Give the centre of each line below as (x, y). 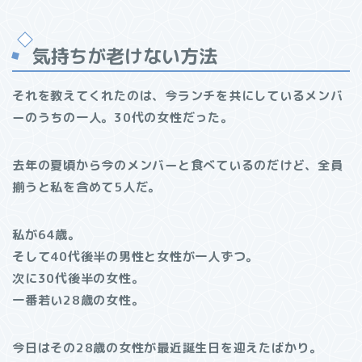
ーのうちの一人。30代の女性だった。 (123, 118)
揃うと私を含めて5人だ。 (87, 187)
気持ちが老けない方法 (124, 56)
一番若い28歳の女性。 (78, 301)
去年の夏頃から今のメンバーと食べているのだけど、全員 (178, 166)
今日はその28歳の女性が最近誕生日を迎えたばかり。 (167, 348)
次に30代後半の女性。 (78, 279)
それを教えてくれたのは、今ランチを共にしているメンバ (178, 96)
